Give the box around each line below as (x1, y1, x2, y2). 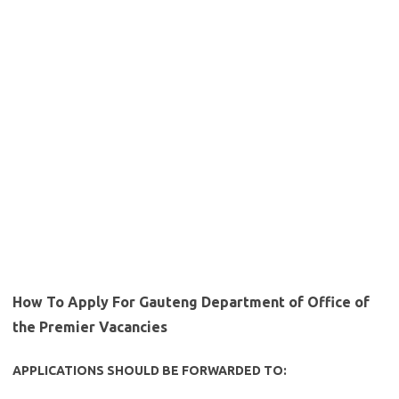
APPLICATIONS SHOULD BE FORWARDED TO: (12, 363, 287, 378)
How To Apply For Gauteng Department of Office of (12, 294, 370, 310)
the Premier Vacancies (12, 319, 167, 335)
